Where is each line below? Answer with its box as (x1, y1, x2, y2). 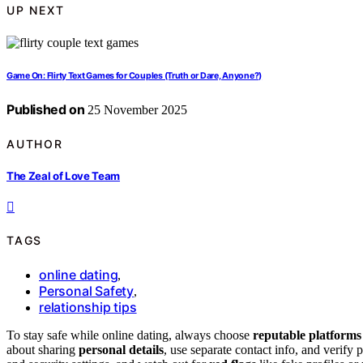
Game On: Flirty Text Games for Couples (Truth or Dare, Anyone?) (6, 70, 263, 82)
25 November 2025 (84, 103, 188, 117)
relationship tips (39, 298, 137, 315)
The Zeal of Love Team (6, 169, 121, 182)
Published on (6, 101, 85, 118)
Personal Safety (39, 282, 134, 299)
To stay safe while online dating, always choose (6, 327, 253, 342)
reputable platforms (253, 327, 361, 342)
